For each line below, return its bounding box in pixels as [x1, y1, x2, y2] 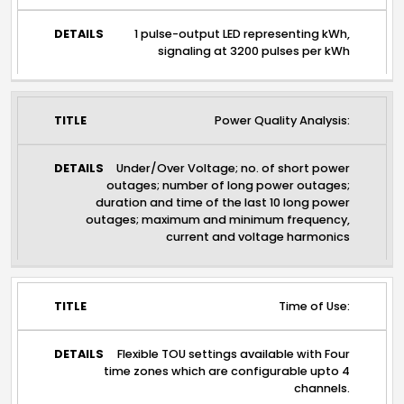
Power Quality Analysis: [215, 113, 351, 129]
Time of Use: [279, 298, 351, 315]
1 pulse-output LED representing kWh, [134, 25, 351, 41]
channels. [294, 381, 351, 397]
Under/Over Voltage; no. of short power [116, 161, 351, 177]
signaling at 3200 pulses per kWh [158, 42, 351, 59]
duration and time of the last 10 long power [96, 195, 351, 211]
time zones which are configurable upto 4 [104, 363, 351, 380]
